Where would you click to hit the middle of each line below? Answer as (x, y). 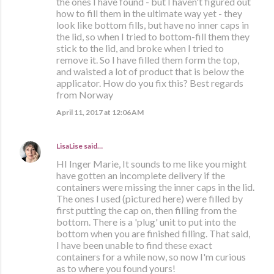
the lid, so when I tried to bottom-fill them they (153, 37)
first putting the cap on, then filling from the (146, 210)
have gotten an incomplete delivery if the (141, 176)
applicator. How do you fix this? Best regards (150, 83)
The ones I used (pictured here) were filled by (150, 199)
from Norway (85, 95)
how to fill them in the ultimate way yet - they (149, 13)
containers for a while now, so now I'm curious (151, 257)
